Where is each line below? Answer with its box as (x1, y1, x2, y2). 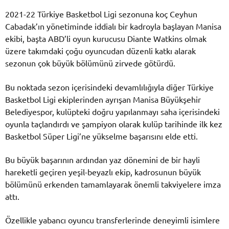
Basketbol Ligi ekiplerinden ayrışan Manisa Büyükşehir (5, 94, 201, 104)
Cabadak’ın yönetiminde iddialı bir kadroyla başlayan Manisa (5, 21, 221, 32)
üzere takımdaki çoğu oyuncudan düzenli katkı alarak (5, 45, 196, 56)
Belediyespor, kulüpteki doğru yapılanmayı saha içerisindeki (5, 106, 220, 117)
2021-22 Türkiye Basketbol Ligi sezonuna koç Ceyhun (5, 9, 197, 19)
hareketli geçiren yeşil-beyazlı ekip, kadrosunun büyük (5, 166, 201, 177)
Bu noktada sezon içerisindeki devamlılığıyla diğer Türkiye (5, 81, 214, 92)
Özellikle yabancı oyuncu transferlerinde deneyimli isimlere (5, 215, 220, 225)
